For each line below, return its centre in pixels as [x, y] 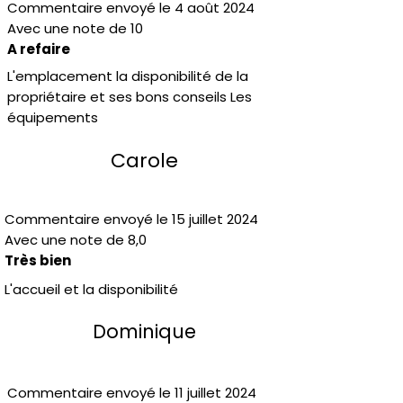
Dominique [144, 331]
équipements [53, 117]
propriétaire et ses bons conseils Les [130, 97]
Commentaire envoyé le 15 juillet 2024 [131, 219]
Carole [144, 161]
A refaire [39, 49]
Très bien [38, 260]
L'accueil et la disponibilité [91, 289]
